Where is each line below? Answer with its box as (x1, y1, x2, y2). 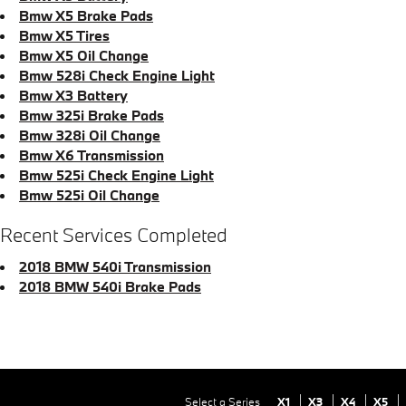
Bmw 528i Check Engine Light (19, 66, 215, 84)
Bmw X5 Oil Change (19, 46, 149, 64)
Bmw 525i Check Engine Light (19, 166, 214, 184)
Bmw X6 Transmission (19, 146, 164, 164)
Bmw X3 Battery (19, 86, 128, 104)
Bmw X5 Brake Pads (19, 6, 153, 24)
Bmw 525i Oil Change (19, 186, 159, 204)
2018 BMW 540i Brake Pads (19, 276, 201, 295)
